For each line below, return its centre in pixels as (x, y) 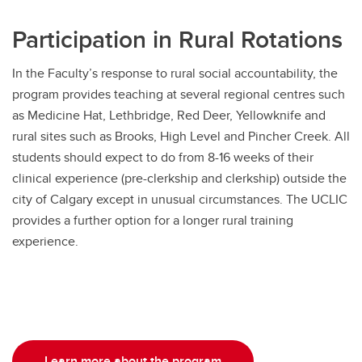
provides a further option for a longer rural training (153, 221)
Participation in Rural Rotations (177, 40)
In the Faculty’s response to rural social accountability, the (175, 74)
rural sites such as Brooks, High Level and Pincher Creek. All (181, 137)
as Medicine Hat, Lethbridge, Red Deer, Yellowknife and (169, 116)
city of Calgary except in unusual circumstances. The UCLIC (180, 200)
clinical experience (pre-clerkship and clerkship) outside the (179, 179)
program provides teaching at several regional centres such (179, 95)
